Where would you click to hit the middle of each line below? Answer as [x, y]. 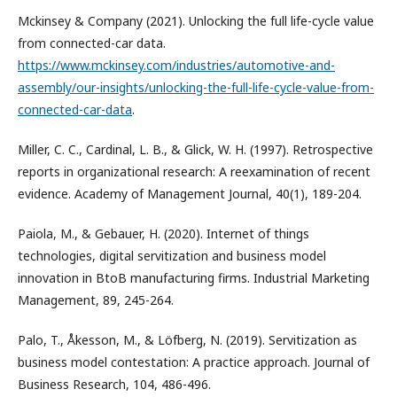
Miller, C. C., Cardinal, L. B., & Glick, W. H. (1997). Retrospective [195, 149]
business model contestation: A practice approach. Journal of [194, 362]
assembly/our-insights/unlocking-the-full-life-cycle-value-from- [196, 87]
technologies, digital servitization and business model [172, 255]
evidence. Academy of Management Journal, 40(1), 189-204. [190, 193]
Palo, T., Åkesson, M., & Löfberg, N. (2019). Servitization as [187, 339]
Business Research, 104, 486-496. [114, 384]
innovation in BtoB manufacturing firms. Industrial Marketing [194, 277]
